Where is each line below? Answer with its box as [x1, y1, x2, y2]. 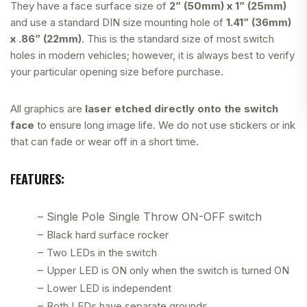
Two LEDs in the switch [47, 245, 157, 259]
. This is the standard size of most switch [82, 32, 274, 45]
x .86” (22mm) [10, 32, 82, 45]
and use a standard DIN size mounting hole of [10, 15, 226, 29]
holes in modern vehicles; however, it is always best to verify [10, 48, 295, 62]
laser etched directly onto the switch [85, 101, 278, 115]
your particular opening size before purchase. [10, 64, 223, 78]
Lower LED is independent [47, 281, 171, 295]
